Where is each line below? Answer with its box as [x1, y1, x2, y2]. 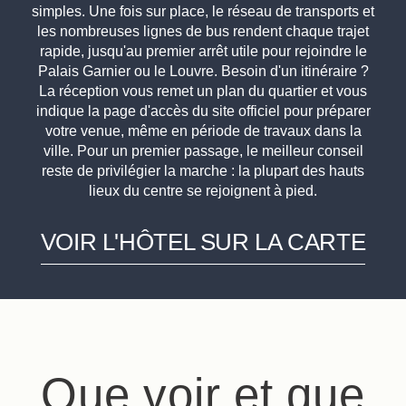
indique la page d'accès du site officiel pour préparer [35, 102, 371, 119]
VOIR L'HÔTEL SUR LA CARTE [40, 229, 366, 256]
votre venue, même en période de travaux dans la [44, 122, 362, 139]
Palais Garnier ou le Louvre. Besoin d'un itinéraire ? [37, 63, 369, 79]
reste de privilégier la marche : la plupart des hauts [42, 162, 364, 179]
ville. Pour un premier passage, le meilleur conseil [43, 142, 363, 159]
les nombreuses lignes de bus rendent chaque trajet [37, 23, 369, 39]
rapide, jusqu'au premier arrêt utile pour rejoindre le [39, 43, 367, 59]
